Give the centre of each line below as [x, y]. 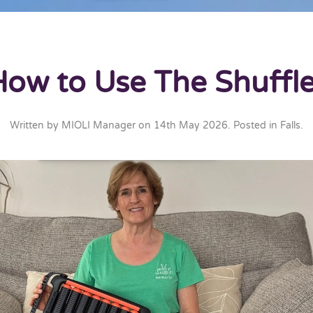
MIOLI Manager [99, 125]
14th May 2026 [191, 125]
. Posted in [254, 125]
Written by [36, 125]
